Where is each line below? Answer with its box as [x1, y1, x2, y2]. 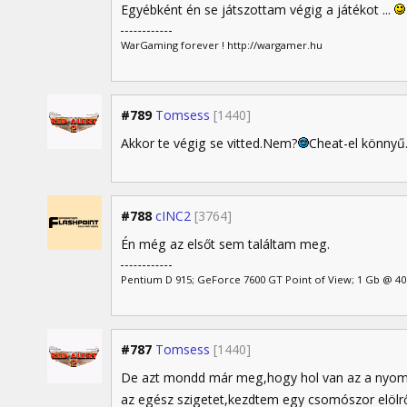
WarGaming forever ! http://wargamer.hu [121, 37, 323, 52]
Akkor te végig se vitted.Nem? [121, 134, 298, 152]
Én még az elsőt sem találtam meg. [121, 234, 330, 253]
